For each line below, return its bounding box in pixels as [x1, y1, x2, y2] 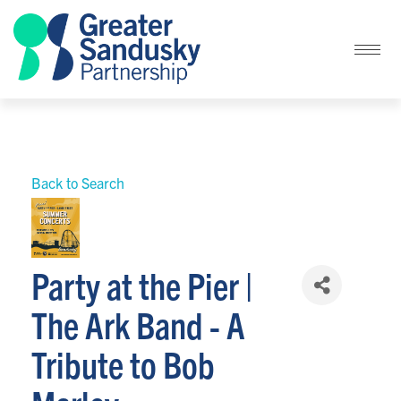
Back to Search [31, 174, 124, 192]
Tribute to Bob [31, 341, 215, 387]
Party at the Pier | [31, 262, 252, 308]
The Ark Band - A [31, 302, 245, 347]
